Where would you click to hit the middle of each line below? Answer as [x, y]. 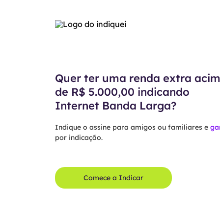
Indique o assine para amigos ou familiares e [132, 127]
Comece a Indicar [113, 178]
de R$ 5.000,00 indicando [122, 92]
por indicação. [79, 137]
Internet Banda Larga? [115, 106]
